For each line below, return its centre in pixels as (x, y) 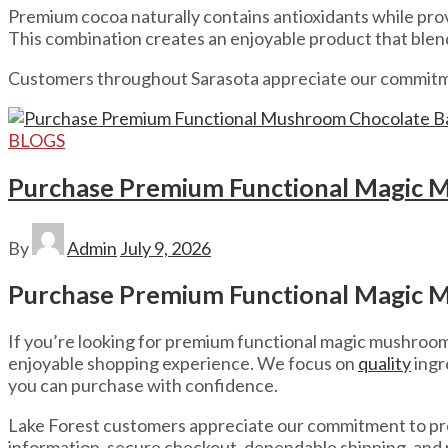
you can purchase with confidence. (143, 385)
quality (384, 363)
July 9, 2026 (165, 247)
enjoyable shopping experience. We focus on (183, 363)
